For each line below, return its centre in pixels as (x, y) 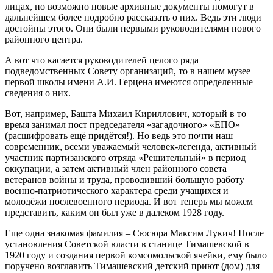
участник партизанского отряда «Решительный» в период (125, 157)
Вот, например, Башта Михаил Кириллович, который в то (126, 113)
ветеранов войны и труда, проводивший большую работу (125, 179)
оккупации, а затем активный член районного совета (116, 168)
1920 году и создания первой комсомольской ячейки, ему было (136, 255)
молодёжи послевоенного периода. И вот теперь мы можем (129, 201)
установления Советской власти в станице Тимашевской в (127, 244)
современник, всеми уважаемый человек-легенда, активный (131, 146)
